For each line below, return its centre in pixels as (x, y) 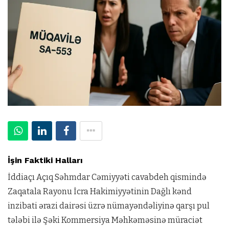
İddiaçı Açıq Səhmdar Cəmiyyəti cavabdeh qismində (107, 177)
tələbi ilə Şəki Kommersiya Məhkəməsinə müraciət (105, 220)
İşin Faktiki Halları (45, 161)
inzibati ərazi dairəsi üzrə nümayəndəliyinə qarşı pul (109, 206)
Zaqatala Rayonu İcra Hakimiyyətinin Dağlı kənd (100, 192)
